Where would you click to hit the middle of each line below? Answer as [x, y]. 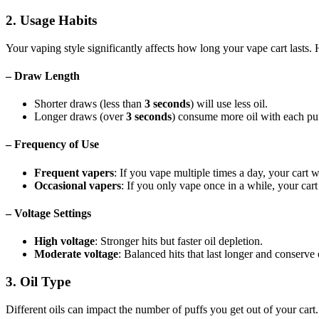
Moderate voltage [76, 254]
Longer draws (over [80, 117]
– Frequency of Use [52, 145]
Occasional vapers [78, 185]
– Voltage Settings [48, 213]
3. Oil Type [38, 281]
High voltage [64, 241]
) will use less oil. [229, 104]
